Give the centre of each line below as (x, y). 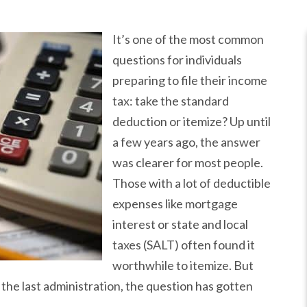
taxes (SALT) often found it (184, 245)
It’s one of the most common (188, 39)
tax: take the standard (171, 101)
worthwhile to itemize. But (183, 265)
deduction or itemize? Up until (192, 121)
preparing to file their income (190, 80)
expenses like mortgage (175, 204)
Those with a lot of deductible (192, 183)
